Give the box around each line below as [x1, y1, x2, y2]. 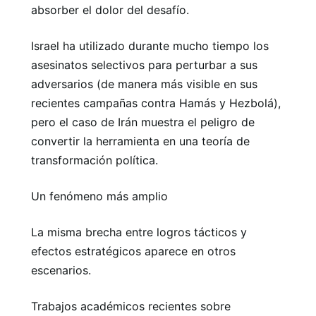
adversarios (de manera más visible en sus [31, 76, 257, 91]
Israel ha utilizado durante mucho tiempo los [31, 38, 269, 53]
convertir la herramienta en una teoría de [31, 133, 250, 148]
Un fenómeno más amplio [31, 188, 168, 203]
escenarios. [31, 262, 91, 277]
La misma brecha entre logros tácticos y [31, 224, 247, 239]
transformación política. [31, 152, 158, 167]
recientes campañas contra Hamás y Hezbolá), [31, 95, 281, 110]
